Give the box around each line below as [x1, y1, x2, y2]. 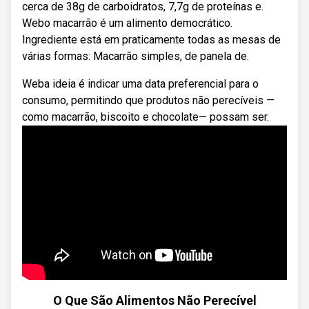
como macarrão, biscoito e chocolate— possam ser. [22, 110, 269, 123]
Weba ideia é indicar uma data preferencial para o [22, 77, 259, 90]
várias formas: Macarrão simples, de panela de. [22, 50, 249, 63]
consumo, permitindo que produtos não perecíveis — [22, 94, 275, 107]
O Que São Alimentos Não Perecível [52, 293, 257, 308]
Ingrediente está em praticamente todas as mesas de [22, 33, 281, 46]
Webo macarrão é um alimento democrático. [22, 17, 232, 30]
